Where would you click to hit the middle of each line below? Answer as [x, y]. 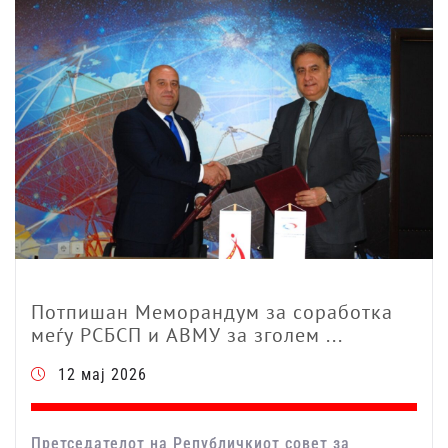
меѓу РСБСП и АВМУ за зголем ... [187, 335]
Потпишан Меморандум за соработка [212, 312]
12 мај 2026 [102, 375]
